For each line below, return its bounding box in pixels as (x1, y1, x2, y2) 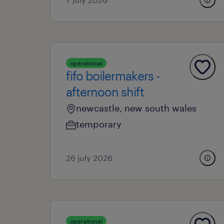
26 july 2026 (66, 153, 112, 162)
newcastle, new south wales (76, 102, 196, 113)
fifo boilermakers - (66, 68, 159, 83)
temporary (76, 118, 121, 129)
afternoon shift (66, 84, 144, 99)
